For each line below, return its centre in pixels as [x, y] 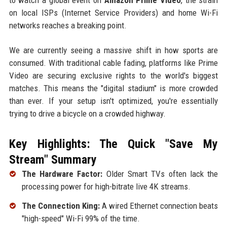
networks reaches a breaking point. [68, 25]
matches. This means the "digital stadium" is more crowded [113, 88]
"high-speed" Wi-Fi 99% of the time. [81, 218]
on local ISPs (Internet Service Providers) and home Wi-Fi [113, 12]
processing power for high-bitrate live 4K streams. [106, 186]
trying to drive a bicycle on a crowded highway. [87, 113]
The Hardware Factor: [62, 174]
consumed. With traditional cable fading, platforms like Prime [113, 63]
